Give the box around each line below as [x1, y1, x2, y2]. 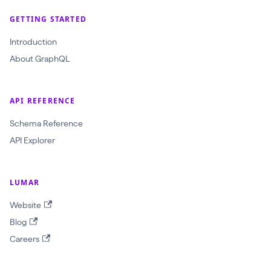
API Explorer [10, 135, 55, 146]
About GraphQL [10, 54, 70, 64]
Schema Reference [10, 119, 83, 129]
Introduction [10, 37, 57, 47]
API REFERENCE [10, 96, 76, 106]
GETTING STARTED [10, 14, 87, 25]
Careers [10, 234, 39, 244]
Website [10, 200, 41, 211]
